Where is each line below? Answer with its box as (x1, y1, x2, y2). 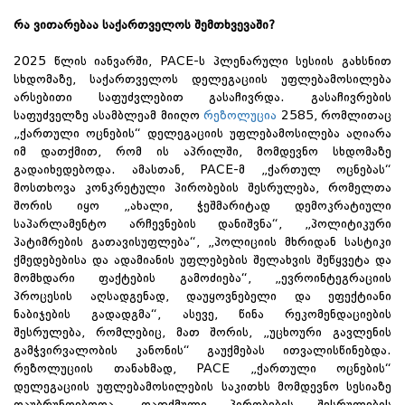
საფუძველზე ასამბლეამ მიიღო (14, 108, 204, 122)
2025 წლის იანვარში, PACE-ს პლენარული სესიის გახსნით (14, 54, 391, 68)
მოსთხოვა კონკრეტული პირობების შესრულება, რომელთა (14, 181, 391, 194)
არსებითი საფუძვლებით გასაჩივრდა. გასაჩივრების (14, 90, 391, 104)
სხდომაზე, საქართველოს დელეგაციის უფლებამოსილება (14, 72, 391, 86)
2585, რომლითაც (277, 108, 392, 122)
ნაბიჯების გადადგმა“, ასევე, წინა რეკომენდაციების (14, 307, 391, 321)
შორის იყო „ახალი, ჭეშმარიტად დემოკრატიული (14, 199, 391, 212)
